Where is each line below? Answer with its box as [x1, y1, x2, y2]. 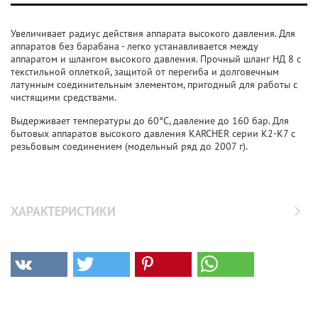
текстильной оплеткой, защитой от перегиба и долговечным [11, 65, 279, 78]
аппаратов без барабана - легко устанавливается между [11, 40, 258, 53]
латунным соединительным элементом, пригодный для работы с [11, 78, 297, 91]
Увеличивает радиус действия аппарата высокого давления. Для [11, 27, 295, 40]
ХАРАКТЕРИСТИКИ [11, 203, 116, 219]
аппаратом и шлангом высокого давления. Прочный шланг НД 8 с [11, 53, 301, 65]
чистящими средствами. [11, 91, 116, 104]
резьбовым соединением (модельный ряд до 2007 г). [11, 140, 248, 153]
